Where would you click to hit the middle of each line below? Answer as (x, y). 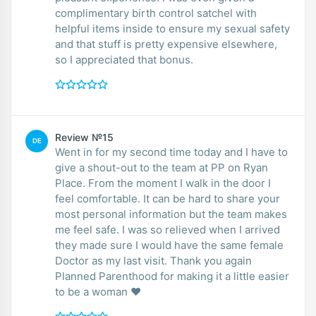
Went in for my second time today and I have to (171, 152)
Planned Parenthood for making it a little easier (172, 276)
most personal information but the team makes (171, 214)
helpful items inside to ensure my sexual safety (172, 28)
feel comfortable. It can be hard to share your (168, 198)
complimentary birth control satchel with (156, 13)
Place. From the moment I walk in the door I (163, 183)
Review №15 (84, 137)
